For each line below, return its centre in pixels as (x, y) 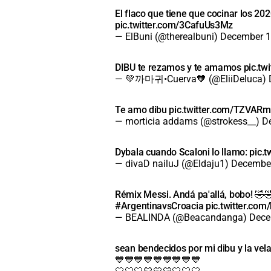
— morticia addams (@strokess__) (188, 121)
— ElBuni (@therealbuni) (168, 36)
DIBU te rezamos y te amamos (179, 67)
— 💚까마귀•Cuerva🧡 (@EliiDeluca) (192, 79)
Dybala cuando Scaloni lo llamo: (182, 152)
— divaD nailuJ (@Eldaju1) (173, 163)
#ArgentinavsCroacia (159, 206)
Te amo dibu (142, 109)
